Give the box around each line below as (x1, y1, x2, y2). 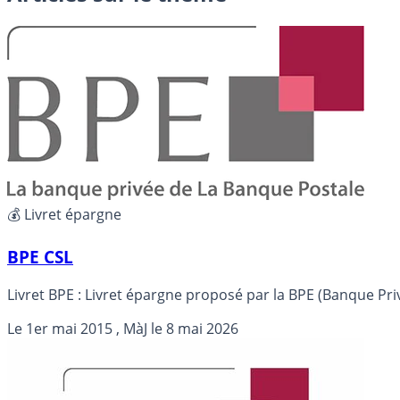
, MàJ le (112, 318, 166, 338)
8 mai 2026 (166, 318, 238, 338)
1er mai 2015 (26, 318, 112, 338)
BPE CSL (7, 245, 73, 268)
